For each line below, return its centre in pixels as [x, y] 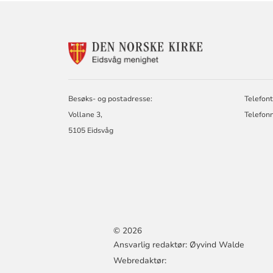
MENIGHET [228, 82]
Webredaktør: [141, 261]
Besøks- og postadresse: [111, 99]
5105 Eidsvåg [91, 131]
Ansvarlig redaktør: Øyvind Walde [179, 245]
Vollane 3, [86, 115]
